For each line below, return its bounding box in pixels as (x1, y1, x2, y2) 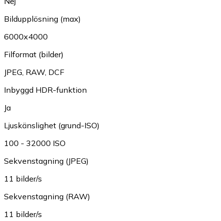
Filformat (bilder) (4, 49, 64, 60)
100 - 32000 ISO (4, 138, 66, 148)
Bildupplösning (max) (4, 14, 81, 24)
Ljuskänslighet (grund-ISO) (4, 120, 100, 131)
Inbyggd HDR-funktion (4, 85, 87, 95)
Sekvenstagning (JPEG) (4, 156, 89, 166)
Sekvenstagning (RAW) (4, 191, 90, 202)
